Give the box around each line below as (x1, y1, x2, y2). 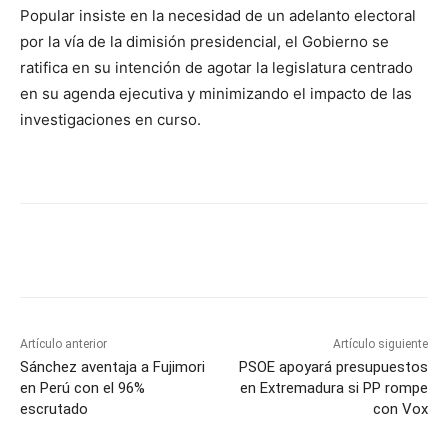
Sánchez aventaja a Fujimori (20, 358, 205, 377)
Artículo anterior (20, 337, 107, 352)
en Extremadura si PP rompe (239, 379, 428, 398)
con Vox (372, 400, 428, 419)
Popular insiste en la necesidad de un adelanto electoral (20, 6, 416, 26)
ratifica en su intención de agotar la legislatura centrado (20, 58, 413, 78)
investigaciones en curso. (20, 110, 201, 130)
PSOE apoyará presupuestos (238, 358, 428, 377)
